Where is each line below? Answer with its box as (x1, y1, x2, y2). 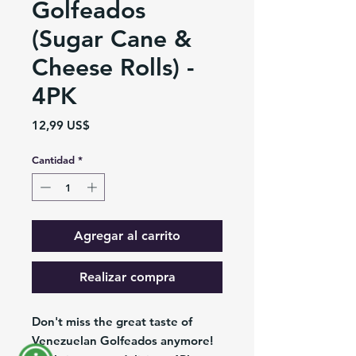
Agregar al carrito (74, 228, 180, 244)
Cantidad (32, 153, 75, 166)
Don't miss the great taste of (32, 314, 192, 330)
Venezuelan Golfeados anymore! (32, 333, 213, 349)
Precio (89, 116, 124, 132)
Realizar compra (79, 269, 176, 285)
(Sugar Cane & (32, 24, 192, 53)
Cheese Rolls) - (32, 52, 194, 82)
